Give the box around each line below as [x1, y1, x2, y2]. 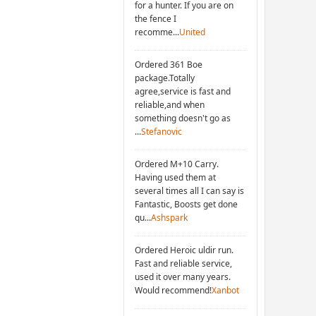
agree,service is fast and [135, 85, 231, 97]
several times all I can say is [135, 184, 245, 197]
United [179, 25, 206, 38]
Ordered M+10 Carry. [135, 157, 219, 170]
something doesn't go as [135, 111, 231, 124]
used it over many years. [135, 270, 231, 283]
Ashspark [151, 211, 188, 224]
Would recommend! [135, 284, 212, 296]
